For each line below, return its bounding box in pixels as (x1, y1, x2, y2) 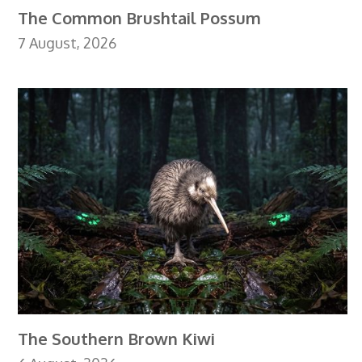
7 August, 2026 (18, 34, 117, 52)
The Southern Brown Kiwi (18, 328, 216, 350)
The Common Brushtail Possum (18, 7, 262, 28)
